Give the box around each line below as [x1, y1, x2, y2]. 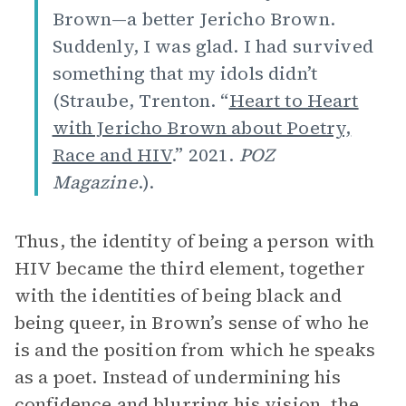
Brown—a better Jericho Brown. [52, 6, 335, 32]
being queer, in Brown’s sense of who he [14, 310, 369, 335]
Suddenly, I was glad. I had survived [52, 34, 373, 59]
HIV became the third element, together [14, 256, 365, 281]
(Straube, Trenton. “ [52, 88, 229, 113]
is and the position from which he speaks [14, 337, 375, 362]
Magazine [52, 169, 138, 195]
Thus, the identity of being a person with [14, 228, 375, 254]
